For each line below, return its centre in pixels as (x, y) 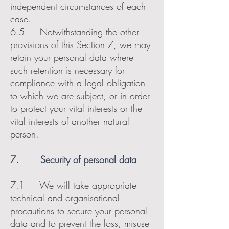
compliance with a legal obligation (78, 83)
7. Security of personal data (73, 159)
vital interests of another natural (70, 121)
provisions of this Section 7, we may (80, 44)
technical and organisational (65, 198)
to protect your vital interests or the (76, 108)
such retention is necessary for (67, 70)
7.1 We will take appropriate (73, 185)
